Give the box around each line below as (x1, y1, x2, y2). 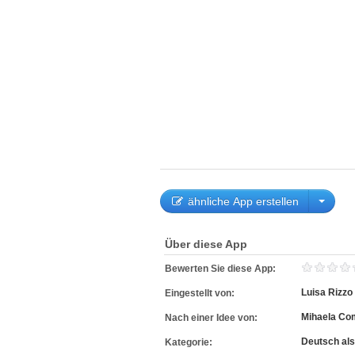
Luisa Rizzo (301, 287, 353, 298)
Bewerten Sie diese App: (165, 263, 281, 274)
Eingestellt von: (165, 288, 237, 299)
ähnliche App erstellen (185, 195, 299, 208)
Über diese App (165, 238, 247, 250)
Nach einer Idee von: (165, 312, 260, 323)
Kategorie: (165, 337, 215, 348)
